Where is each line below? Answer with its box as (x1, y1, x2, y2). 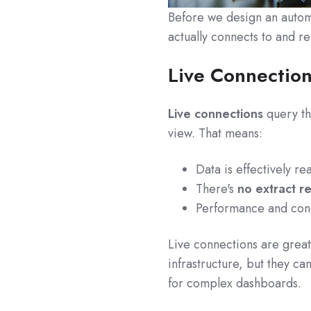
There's (196, 180, 238, 199)
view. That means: (168, 124, 263, 143)
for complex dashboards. (168, 274, 302, 293)
